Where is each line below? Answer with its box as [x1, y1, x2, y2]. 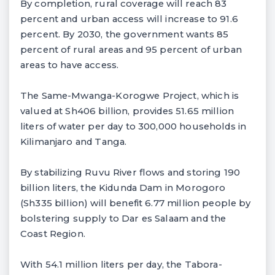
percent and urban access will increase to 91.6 [20, 13, 238, 25]
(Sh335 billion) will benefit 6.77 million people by [20, 197, 251, 209]
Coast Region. [20, 228, 85, 239]
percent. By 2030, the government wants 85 [20, 28, 229, 40]
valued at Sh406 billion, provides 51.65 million [20, 105, 234, 117]
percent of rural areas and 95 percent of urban [20, 44, 242, 55]
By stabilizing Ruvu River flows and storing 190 [20, 166, 240, 178]
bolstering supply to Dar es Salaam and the [20, 212, 227, 224]
